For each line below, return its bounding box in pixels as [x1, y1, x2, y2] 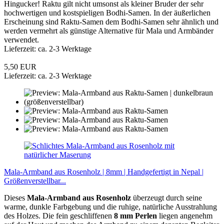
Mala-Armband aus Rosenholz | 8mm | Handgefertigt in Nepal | [4, 167, 203, 176]
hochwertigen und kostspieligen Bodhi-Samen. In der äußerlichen [4, 8, 210, 17]
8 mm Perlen [114, 211, 157, 220]
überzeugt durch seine [131, 193, 202, 202]
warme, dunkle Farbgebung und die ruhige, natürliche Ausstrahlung [4, 202, 217, 211]
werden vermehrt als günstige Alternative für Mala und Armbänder [4, 26, 213, 35]
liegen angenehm [157, 211, 212, 220]
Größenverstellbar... [4, 176, 66, 185]
